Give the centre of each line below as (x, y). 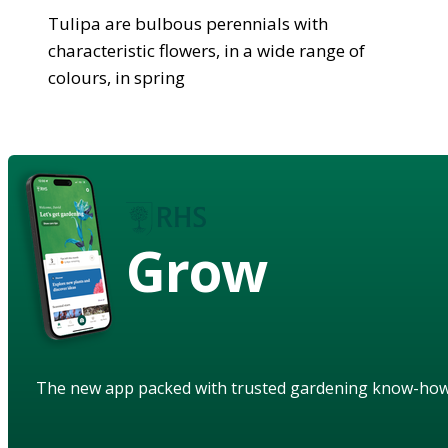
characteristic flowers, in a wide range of (206, 50)
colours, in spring (116, 77)
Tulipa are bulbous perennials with (188, 23)
